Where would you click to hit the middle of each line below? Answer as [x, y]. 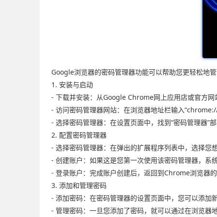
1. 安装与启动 [72, 85]
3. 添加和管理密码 [79, 185]
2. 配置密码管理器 [79, 135]
